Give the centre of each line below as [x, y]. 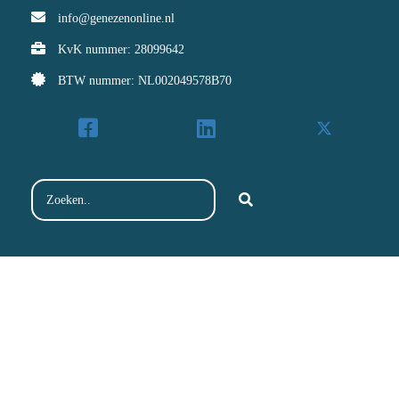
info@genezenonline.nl [116, 18]
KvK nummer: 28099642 [121, 49]
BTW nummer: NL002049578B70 [145, 81]
